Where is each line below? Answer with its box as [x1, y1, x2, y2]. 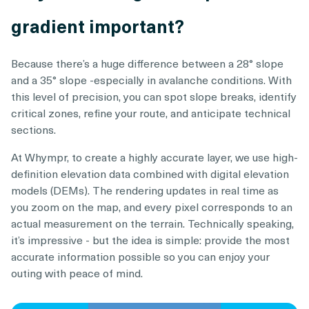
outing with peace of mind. [11, 263, 143, 281]
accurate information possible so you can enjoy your [11, 247, 270, 264]
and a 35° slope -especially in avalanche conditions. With [11, 70, 292, 88]
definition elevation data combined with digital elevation [11, 164, 289, 181]
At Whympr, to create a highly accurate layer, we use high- [11, 148, 298, 165]
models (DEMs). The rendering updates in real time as [11, 181, 279, 198]
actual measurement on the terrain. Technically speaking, [11, 214, 294, 231]
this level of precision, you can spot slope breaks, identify [11, 87, 297, 104]
